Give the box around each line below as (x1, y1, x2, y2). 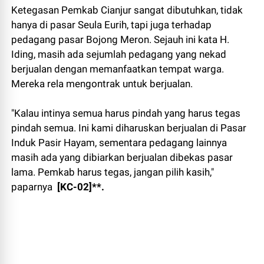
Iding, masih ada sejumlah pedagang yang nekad (11, 48, 227, 61)
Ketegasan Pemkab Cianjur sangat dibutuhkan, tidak (11, 4, 243, 16)
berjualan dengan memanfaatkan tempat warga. (11, 63, 225, 75)
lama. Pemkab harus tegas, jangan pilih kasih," (11, 166, 214, 179)
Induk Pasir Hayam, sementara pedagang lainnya (11, 137, 227, 149)
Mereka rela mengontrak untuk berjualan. (11, 78, 193, 90)
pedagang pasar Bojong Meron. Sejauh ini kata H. (11, 34, 230, 46)
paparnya (11, 181, 55, 193)
